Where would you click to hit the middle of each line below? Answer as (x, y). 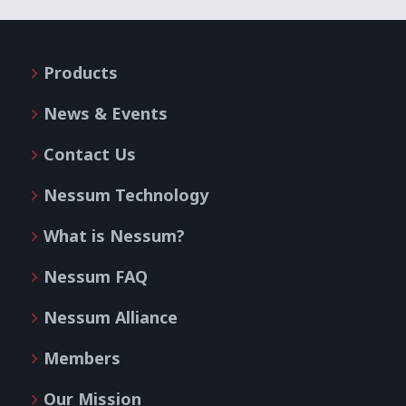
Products (81, 72)
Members (82, 358)
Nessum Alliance (111, 317)
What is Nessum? (114, 236)
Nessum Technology (126, 195)
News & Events (106, 113)
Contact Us (90, 154)
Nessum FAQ (96, 276)
